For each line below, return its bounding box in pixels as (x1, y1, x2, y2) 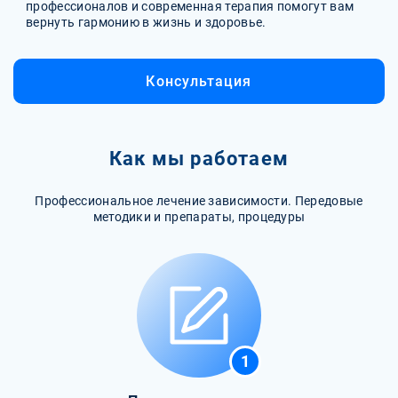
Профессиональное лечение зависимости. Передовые (35, 193, 363, 208)
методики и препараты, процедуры (92, 209, 306, 224)
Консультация (146, 72, 252, 90)
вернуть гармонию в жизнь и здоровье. (26, 14, 267, 29)
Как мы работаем (109, 147, 289, 170)
